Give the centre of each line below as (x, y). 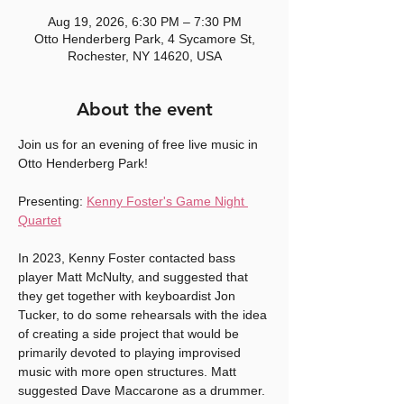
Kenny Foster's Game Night (167, 202)
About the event (144, 110)
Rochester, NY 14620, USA (144, 56)
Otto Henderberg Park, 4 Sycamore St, (144, 39)
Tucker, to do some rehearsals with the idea (144, 315)
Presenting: (52, 202)
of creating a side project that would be (130, 334)
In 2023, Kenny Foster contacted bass (129, 258)
